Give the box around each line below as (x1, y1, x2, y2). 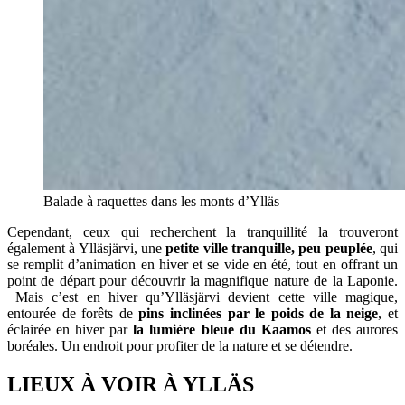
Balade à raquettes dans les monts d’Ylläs (43, 193, 279, 209)
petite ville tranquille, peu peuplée (162, 240, 372, 256)
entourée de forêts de (7, 305, 133, 321)
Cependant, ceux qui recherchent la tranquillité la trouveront (7, 223, 398, 240)
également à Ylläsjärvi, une (7, 240, 162, 256)
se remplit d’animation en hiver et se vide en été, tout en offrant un (7, 256, 398, 272)
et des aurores (310, 321, 399, 337)
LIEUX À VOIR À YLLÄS (7, 372, 254, 396)
